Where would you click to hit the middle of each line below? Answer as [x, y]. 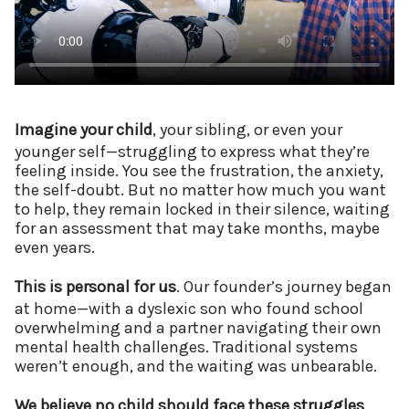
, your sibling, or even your [247, 129]
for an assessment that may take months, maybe [197, 228]
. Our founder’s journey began [284, 286]
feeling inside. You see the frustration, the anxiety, [199, 170]
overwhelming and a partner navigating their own [198, 327]
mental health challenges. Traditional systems [186, 346]
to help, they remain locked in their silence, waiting [202, 209]
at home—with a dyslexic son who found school [189, 308]
